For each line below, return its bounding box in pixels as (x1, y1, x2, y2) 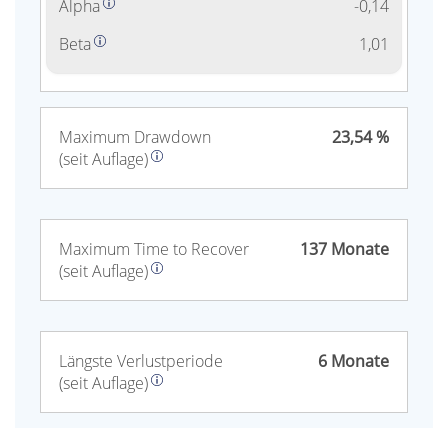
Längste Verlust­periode (59, 350, 223, 373)
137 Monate (300, 238, 389, 261)
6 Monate (318, 350, 389, 373)
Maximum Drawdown (59, 126, 211, 149)
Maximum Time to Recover (59, 238, 249, 261)
